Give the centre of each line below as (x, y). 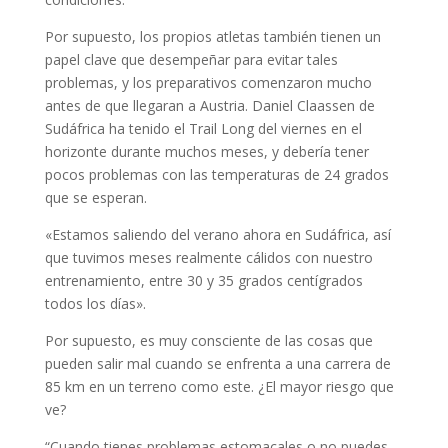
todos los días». (95, 303)
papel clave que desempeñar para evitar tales (191, 59)
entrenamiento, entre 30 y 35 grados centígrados (203, 280)
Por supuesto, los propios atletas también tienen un (212, 36)
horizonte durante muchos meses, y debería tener (206, 151)
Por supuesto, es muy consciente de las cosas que (208, 340)
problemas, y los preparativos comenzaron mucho (208, 82)
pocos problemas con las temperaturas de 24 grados (216, 174)
